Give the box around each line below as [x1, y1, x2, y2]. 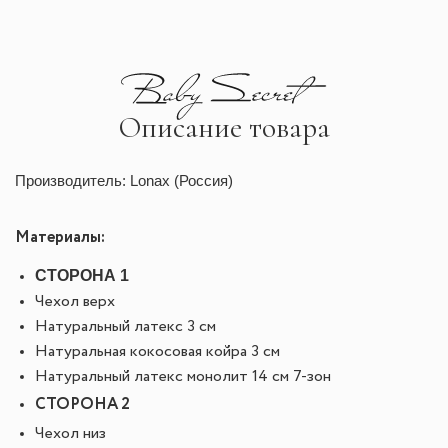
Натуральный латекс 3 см [35, 319, 216, 335]
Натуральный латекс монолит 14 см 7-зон [35, 369, 331, 385]
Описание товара [118, 109, 330, 146]
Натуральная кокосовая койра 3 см [35, 344, 280, 360]
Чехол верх [35, 294, 115, 310]
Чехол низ [35, 426, 106, 442]
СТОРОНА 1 [35, 267, 129, 284]
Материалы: [15, 226, 105, 249]
